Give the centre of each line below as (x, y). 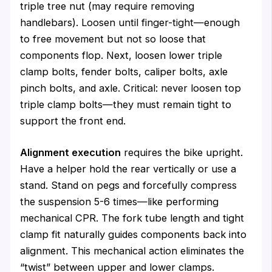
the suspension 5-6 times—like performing (120, 201)
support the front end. (73, 121)
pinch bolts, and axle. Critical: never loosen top (131, 88)
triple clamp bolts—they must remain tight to (126, 105)
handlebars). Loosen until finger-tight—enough (130, 23)
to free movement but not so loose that (113, 39)
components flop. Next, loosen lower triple (121, 56)
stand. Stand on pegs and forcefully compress (129, 185)
